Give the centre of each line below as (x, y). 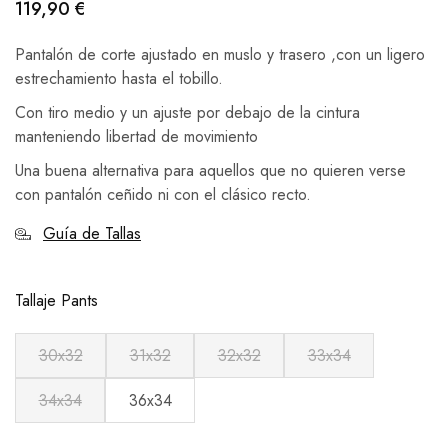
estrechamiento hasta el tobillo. (119, 78)
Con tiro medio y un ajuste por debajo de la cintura (187, 112)
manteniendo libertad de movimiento (136, 136)
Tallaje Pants (56, 300)
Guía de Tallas (92, 233)
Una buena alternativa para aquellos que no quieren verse (210, 170)
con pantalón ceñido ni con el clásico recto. (163, 194)
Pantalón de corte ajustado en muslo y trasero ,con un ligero (220, 54)
